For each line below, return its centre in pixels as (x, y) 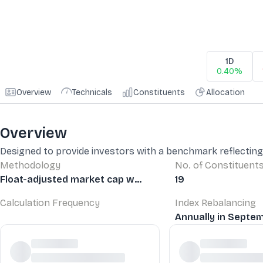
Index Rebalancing (215, 203)
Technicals (92, 92)
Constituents (159, 92)
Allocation (225, 92)
